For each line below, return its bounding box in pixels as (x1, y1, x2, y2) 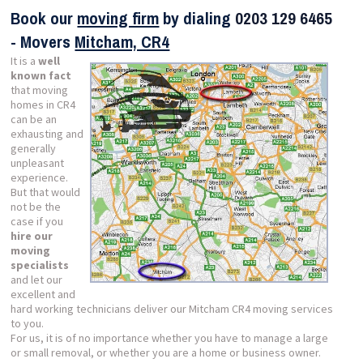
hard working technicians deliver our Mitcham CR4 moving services (11, 301, 334, 316)
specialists (11, 258, 70, 272)
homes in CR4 (11, 97, 76, 112)
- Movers (11, 30, 75, 53)
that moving (11, 83, 69, 97)
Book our (11, 6, 78, 30)
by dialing (159, 6, 236, 30)
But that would (11, 185, 81, 199)
